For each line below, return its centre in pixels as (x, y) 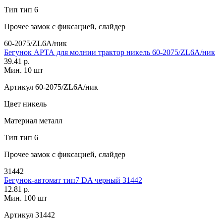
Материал (21, 120)
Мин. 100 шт (26, 198)
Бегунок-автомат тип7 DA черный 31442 (73, 180)
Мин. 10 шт (24, 70)
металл (50, 120)
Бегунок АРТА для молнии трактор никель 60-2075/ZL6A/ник (110, 52)
